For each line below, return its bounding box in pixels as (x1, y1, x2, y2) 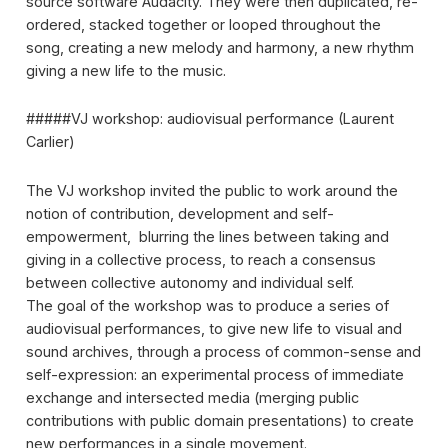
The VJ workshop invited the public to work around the (25, 182, 398, 199)
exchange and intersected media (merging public (25, 389, 359, 406)
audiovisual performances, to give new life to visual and (25, 320, 402, 337)
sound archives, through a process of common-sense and (25, 343, 421, 360)
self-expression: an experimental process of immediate (25, 366, 404, 383)
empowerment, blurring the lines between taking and (25, 228, 389, 245)
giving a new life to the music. (25, 61, 226, 79)
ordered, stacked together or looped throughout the (25, 15, 381, 33)
